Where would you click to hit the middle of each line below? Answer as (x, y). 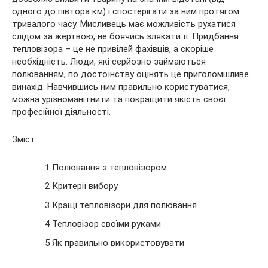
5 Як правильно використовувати (115, 243)
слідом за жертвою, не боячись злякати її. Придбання (125, 36)
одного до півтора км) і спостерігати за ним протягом (126, 11)
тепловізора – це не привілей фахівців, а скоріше (113, 49)
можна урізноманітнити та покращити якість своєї (119, 99)
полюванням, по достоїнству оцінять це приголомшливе (130, 74)
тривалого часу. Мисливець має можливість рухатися (124, 24)
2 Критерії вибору (81, 186)
